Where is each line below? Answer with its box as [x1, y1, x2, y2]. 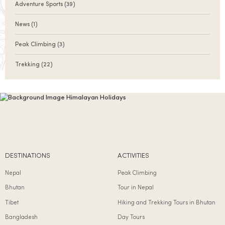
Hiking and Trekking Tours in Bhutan [118, 199, 215, 206]
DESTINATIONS [5, 153, 50, 160]
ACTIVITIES [118, 153, 149, 160]
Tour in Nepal [118, 185, 154, 191]
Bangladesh [5, 214, 38, 220]
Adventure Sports [15, 2, 64, 8]
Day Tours [118, 214, 145, 220]
